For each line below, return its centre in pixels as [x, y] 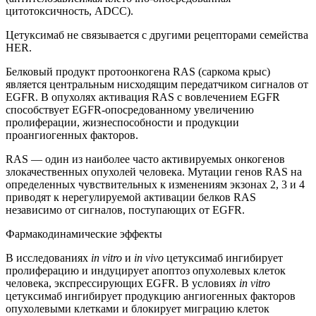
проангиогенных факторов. [72, 135]
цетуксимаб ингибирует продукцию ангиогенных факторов [151, 296]
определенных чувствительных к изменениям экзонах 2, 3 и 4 [155, 185]
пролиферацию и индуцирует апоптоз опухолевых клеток [146, 271]
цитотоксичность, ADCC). [69, 11]
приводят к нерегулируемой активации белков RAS [131, 197]
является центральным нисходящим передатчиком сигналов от [157, 85]
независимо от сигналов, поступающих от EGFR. [125, 210]
